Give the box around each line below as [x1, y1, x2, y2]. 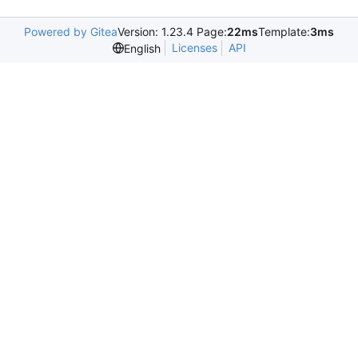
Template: [258, 25, 310, 38]
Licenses [171, 41, 217, 54]
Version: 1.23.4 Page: [117, 25, 227, 38]
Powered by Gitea [24, 25, 117, 38]
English [123, 41, 161, 55]
